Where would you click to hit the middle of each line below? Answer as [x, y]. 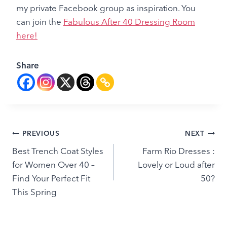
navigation [41, 157]
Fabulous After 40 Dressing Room [129, 21]
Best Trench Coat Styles [58, 150]
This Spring [34, 192]
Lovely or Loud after [176, 164]
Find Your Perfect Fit [51, 178]
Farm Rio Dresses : [179, 150]
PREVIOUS [41, 134]
